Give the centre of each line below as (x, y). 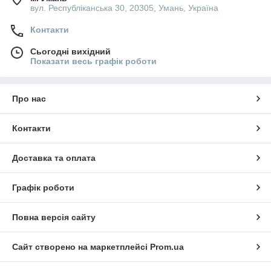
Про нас (29, 98)
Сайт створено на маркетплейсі (81, 247)
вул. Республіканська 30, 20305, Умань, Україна (124, 8)
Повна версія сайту (54, 217)
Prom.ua (167, 247)
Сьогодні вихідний (70, 51)
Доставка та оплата (54, 158)
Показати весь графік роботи (93, 61)
